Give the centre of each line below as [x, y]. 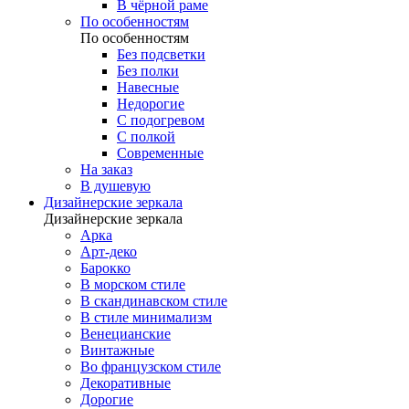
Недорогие [151, 104]
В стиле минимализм [146, 317]
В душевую [115, 186]
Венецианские [126, 334]
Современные [160, 153]
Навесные [148, 87]
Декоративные [126, 383]
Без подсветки [161, 54]
